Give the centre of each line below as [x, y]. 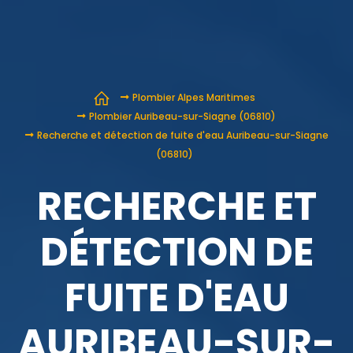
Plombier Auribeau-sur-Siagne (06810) [182, 117]
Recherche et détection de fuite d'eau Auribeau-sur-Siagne [182, 136]
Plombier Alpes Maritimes [194, 98]
